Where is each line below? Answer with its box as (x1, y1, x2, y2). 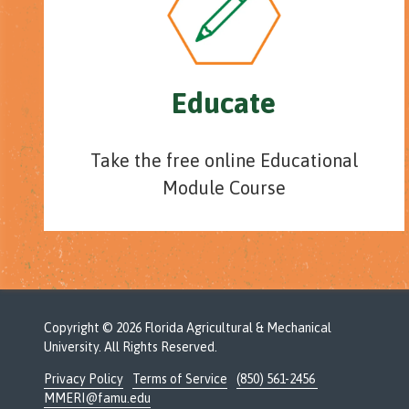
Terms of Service (132, 371, 227, 386)
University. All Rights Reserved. (44, 339, 217, 354)
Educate (172, 85, 277, 120)
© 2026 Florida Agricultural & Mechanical (100, 320, 331, 335)
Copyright (44, 320, 100, 335)
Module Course (162, 176, 286, 198)
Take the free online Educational (89, 149, 358, 171)
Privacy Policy (44, 371, 123, 386)
